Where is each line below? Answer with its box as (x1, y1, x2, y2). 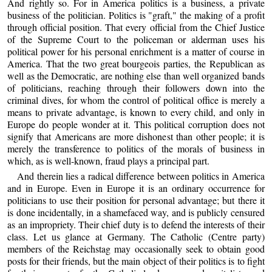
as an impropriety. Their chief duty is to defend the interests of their (7, 218, 265, 231)
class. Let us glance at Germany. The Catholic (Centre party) (7, 230, 265, 243)
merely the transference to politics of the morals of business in (7, 141, 265, 155)
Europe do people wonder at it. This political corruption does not (7, 117, 265, 131)
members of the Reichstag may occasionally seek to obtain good (7, 242, 265, 256)
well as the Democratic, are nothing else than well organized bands (7, 69, 265, 82)
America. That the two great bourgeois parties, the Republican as (7, 56, 265, 70)
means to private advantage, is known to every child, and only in (7, 105, 265, 118)
